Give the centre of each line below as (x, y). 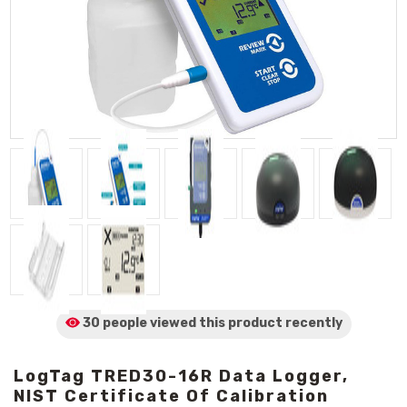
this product (240, 323)
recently (313, 323)
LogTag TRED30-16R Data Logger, (181, 376)
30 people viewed (139, 323)
